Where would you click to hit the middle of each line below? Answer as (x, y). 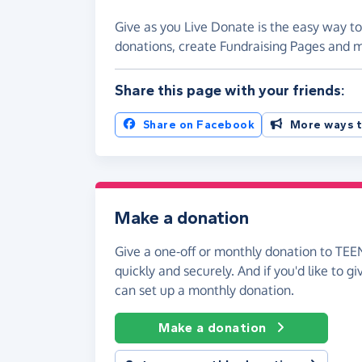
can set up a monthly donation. (204, 290)
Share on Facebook (198, 124)
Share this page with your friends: (230, 90)
